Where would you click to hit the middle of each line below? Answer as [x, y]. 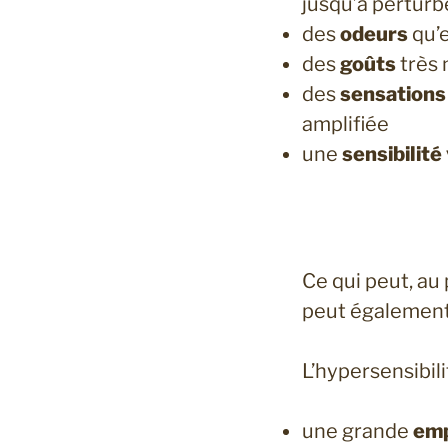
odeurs [374, 34]
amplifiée [345, 124]
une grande [357, 431]
